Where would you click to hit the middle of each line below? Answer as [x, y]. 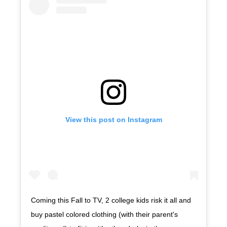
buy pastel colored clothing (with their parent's [104, 215]
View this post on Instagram [113, 120]
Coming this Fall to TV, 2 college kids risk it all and [111, 200]
